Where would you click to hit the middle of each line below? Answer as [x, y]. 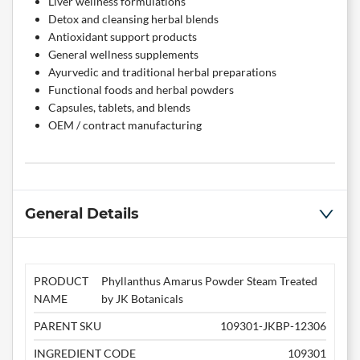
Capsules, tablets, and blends [119, 108]
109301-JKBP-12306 [273, 326]
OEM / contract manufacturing [125, 125]
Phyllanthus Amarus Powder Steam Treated [210, 281]
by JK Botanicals [143, 299]
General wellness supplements [123, 55]
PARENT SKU [67, 326]
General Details [82, 214]
